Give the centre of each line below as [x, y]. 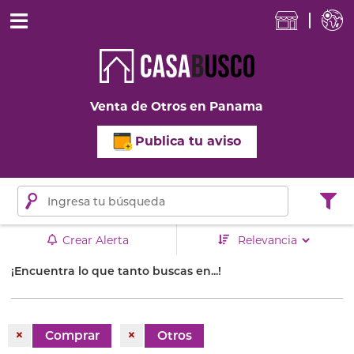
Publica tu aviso [188, 141]
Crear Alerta [96, 240]
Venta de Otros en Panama [177, 106]
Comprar [72, 336]
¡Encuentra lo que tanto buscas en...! [116, 271]
